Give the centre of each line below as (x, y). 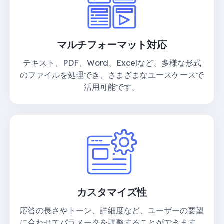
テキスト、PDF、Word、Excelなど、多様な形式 (112, 63)
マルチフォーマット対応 (112, 44)
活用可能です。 (112, 87)
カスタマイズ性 (112, 192)
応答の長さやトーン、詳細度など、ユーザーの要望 (112, 210)
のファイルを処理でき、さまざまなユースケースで (112, 75)
